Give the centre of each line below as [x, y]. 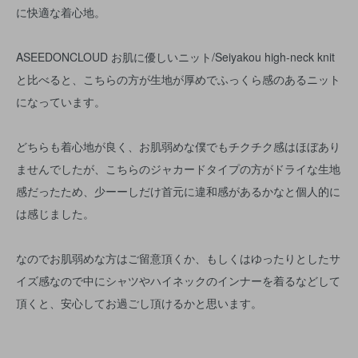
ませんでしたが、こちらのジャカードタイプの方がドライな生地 [178, 169]
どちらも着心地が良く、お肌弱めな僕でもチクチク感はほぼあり [178, 146]
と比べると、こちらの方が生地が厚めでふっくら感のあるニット [178, 79]
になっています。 [61, 101]
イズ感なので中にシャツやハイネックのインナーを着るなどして [178, 280]
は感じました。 [55, 213]
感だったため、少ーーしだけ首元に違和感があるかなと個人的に [178, 191]
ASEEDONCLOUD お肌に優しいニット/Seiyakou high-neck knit [175, 57]
